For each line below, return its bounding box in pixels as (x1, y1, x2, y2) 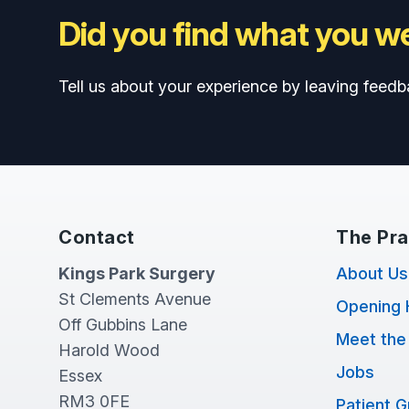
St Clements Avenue (58, 289, 211, 309)
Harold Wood (58, 341, 160, 360)
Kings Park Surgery (58, 264, 215, 283)
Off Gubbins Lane (58, 315, 187, 334)
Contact (58, 226, 135, 248)
